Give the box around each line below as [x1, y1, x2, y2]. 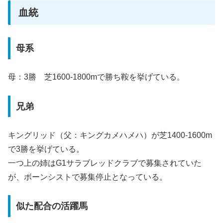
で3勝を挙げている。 [8, 145, 84, 154]
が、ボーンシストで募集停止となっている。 [8, 173, 167, 182]
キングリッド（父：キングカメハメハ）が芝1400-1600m [8, 131, 212, 140]
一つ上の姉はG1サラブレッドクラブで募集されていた [8, 159, 202, 168]
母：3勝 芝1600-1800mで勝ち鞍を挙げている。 [8, 73, 185, 82]
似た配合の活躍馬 [15, 201, 88, 212]
